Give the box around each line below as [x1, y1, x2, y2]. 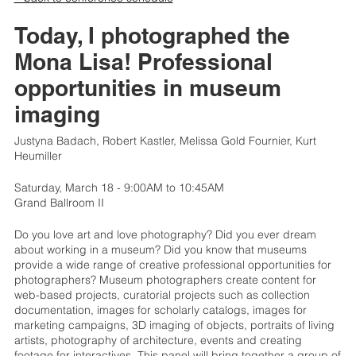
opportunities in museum [14, 74, 281, 101]
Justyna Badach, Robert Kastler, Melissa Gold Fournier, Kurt [14, 133, 316, 148]
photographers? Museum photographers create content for [14, 272, 316, 287]
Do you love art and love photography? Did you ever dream [14, 226, 316, 242]
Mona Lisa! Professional [14, 48, 273, 75]
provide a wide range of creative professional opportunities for [14, 257, 331, 272]
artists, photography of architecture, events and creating [14, 332, 302, 347]
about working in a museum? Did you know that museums [14, 242, 307, 257]
